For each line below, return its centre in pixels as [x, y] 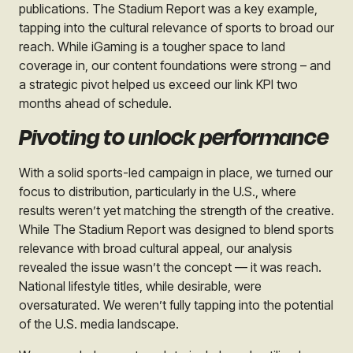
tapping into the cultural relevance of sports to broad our [176, 28]
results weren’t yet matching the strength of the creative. [176, 211]
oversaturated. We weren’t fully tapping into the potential [176, 305]
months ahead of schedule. [95, 104]
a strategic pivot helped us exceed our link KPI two [158, 85]
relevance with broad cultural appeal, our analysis [156, 249]
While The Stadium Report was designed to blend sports [176, 230]
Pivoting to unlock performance [174, 138]
